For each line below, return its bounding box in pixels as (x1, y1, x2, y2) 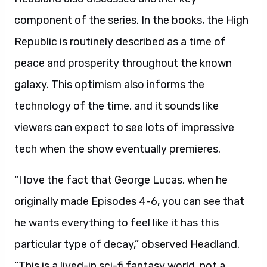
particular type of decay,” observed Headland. (14, 238, 240, 251)
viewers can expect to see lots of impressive (14, 121, 234, 134)
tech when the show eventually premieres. (14, 142, 221, 156)
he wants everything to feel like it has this (14, 216, 219, 229)
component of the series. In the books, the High (14, 14, 249, 27)
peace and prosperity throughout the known (14, 57, 232, 70)
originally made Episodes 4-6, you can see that (14, 195, 244, 208)
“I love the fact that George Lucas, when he (14, 173, 228, 187)
